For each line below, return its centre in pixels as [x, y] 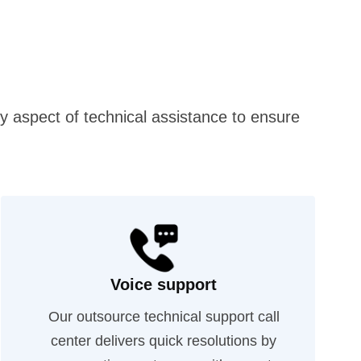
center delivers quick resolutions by [164, 341]
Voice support [164, 284]
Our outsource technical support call [164, 317]
